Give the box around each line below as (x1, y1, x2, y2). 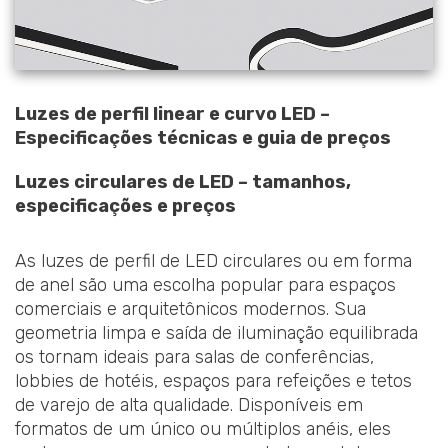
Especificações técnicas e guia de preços (15, 126, 391, 149)
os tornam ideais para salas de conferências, (15, 346, 374, 369)
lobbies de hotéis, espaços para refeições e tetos (15, 370, 412, 393)
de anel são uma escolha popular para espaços (15, 274, 396, 297)
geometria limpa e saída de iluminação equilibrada (15, 322, 418, 345)
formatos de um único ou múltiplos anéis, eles (15, 418, 391, 441)
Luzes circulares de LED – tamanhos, (15, 170, 351, 193)
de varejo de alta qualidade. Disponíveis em (15, 394, 363, 417)
